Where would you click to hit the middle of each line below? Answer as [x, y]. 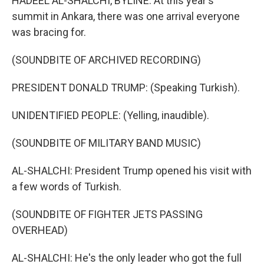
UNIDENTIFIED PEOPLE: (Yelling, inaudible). [110, 115]
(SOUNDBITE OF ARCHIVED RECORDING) [106, 60]
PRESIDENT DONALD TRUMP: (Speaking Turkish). [126, 88]
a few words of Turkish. [67, 187]
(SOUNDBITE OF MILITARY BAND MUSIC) [106, 143]
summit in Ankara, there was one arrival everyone [126, 16]
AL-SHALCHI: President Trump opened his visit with [132, 171]
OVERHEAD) [40, 230]
